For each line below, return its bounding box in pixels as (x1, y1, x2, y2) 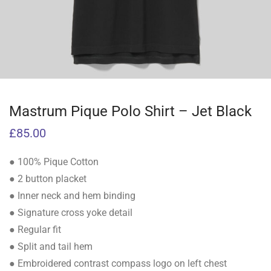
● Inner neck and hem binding (9, 190, 135, 201)
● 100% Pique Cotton (9, 156, 99, 168)
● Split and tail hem (9, 241, 93, 252)
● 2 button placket (9, 173, 87, 184)
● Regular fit (9, 224, 61, 235)
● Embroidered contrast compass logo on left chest (9, 258, 227, 269)
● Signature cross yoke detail (9, 207, 132, 218)
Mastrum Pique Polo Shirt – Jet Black (9, 103, 252, 120)
